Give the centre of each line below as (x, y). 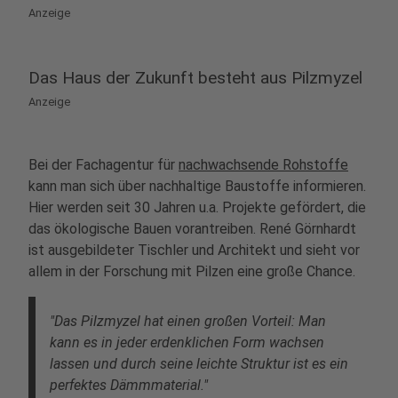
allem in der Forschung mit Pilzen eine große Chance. (194, 271)
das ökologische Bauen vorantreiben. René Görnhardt (192, 229)
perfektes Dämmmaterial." (129, 385)
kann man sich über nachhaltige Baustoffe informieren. (197, 186)
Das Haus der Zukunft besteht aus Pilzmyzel (195, 78)
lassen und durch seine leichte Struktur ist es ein (199, 364)
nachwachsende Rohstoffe (263, 165)
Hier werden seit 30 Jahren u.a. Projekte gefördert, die (197, 207)
